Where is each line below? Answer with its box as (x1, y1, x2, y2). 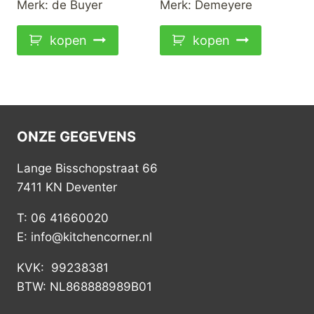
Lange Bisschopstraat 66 (17, 161, 158, 175)
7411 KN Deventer (17, 180, 117, 194)
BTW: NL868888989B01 (17, 280, 152, 294)
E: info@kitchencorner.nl (17, 230, 152, 244)
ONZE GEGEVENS (17, 128, 136, 145)
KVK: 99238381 (17, 261, 109, 275)
